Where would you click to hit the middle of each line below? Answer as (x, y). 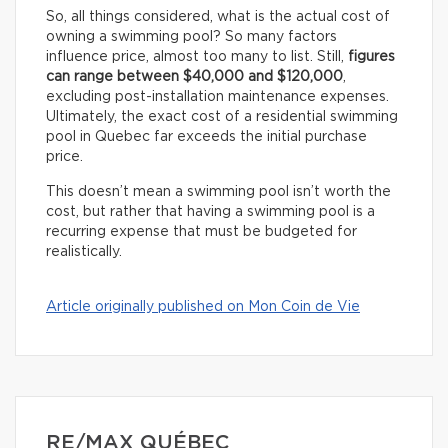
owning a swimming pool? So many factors (191, 36)
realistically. (86, 251)
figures (371, 56)
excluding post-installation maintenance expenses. (217, 96)
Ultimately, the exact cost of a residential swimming (222, 116)
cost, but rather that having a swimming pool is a (210, 211)
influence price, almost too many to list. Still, (197, 56)
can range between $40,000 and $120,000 (194, 76)
